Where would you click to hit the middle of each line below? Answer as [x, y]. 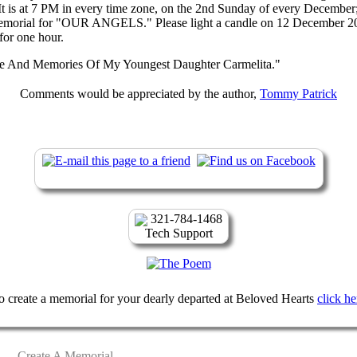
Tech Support [178, 233]
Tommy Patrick [298, 93]
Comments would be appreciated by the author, [140, 93]
